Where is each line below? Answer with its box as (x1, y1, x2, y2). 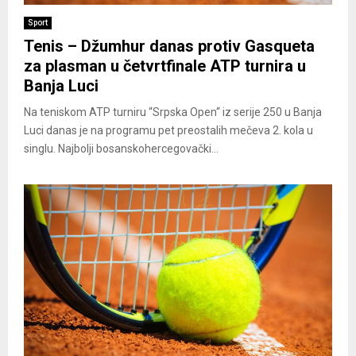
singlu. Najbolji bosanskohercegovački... (24, 141, 219, 155)
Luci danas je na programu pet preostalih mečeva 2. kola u (24, 123, 313, 137)
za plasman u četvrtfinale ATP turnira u (24, 56, 306, 75)
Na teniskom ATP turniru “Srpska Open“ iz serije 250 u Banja (24, 105, 322, 118)
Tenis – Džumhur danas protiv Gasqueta (24, 36, 315, 56)
